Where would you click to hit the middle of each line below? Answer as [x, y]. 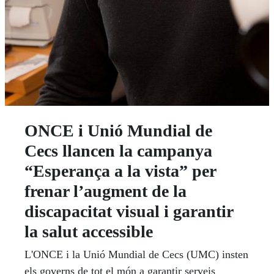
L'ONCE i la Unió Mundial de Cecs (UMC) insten [136, 254]
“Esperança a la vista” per [120, 171]
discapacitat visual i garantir [129, 211]
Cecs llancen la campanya [118, 150]
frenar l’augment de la [106, 191]
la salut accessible [89, 231]
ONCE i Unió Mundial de [118, 130]
